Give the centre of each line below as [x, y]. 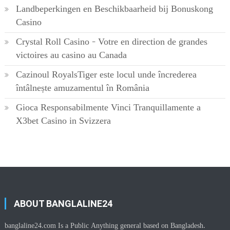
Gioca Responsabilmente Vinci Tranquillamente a [108, 108]
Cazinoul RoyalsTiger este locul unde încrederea [106, 75]
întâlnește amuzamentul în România [82, 88]
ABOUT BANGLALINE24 [63, 204]
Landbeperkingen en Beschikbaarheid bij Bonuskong [114, 9]
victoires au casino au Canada [71, 55]
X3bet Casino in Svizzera [63, 121]
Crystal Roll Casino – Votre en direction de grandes [111, 42]
